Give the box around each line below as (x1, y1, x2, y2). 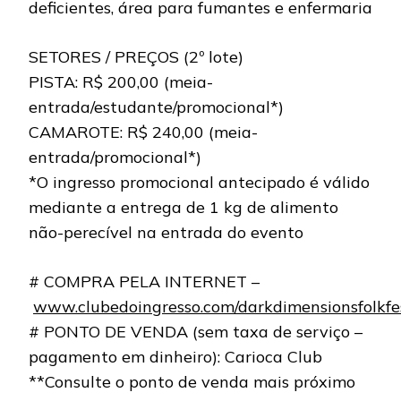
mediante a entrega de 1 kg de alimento (29, 197, 338, 218)
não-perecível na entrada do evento (29, 222, 303, 243)
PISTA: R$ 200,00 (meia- (29, 72, 213, 93)
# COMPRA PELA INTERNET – (29, 271, 260, 293)
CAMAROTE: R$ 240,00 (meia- (29, 122, 258, 143)
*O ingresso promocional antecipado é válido (29, 172, 370, 193)
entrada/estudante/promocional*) (29, 97, 284, 118)
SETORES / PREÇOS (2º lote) (29, 47, 243, 68)
